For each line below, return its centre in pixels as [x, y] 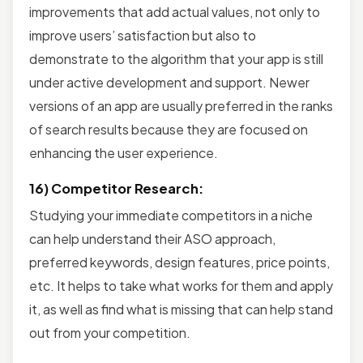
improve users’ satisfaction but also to [143, 35]
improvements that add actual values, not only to [175, 11]
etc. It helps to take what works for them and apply [181, 285]
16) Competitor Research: [116, 188]
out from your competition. [110, 332]
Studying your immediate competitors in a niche [171, 215]
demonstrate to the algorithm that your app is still [176, 58]
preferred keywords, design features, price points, [179, 262]
